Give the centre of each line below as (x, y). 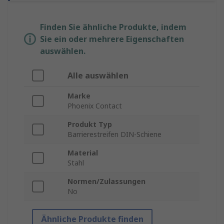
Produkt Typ (90, 124)
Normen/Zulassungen (106, 181)
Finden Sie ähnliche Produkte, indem (113, 27)
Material (83, 153)
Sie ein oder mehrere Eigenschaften (112, 39)
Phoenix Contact (95, 106)
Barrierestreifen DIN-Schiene (114, 134)
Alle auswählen (98, 76)
